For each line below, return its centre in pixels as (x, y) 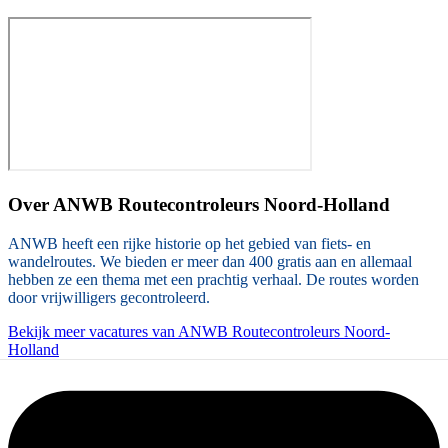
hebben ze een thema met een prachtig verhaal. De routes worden (213, 279)
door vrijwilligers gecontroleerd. (109, 297)
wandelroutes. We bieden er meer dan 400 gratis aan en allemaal (210, 261)
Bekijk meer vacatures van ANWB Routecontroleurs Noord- (199, 331)
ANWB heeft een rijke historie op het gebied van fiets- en (189, 243)
